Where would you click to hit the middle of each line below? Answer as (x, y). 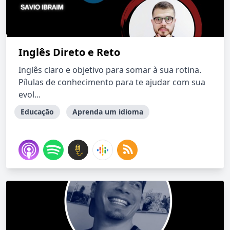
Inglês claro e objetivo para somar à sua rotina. (110, 70)
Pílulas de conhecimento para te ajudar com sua (112, 82)
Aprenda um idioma (108, 112)
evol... (30, 94)
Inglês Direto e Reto (69, 52)
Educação (37, 112)
